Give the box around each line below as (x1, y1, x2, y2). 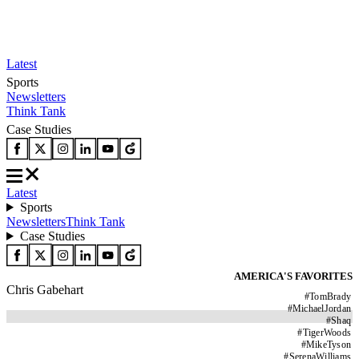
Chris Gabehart (6, 283, 83, 296)
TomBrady (309, 291, 351, 302)
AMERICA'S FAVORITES (234, 270, 353, 282)
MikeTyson (305, 339, 351, 350)
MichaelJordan (292, 303, 351, 314)
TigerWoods (302, 327, 351, 338)
